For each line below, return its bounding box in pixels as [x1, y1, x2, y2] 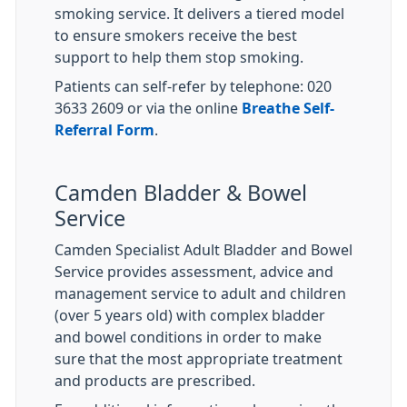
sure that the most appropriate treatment [55, 352, 342, 366]
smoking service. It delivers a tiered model [55, 6, 344, 21]
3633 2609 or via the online [55, 101, 242, 115]
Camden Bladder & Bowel [55, 183, 307, 203]
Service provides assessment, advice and [55, 264, 333, 279]
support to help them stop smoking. [55, 50, 303, 65]
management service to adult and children [55, 286, 346, 301]
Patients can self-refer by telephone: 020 [55, 79, 332, 94]
